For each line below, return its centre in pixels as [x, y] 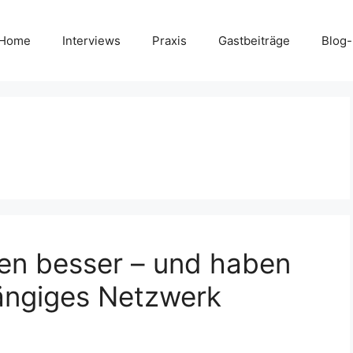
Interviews [91, 40]
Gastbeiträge [254, 40]
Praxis [169, 40]
